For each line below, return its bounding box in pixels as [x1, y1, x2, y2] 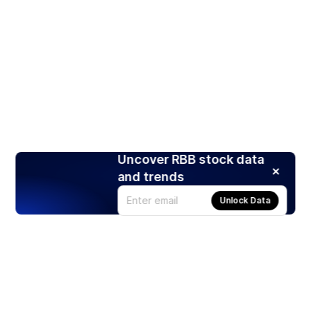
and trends [117, 169, 185, 184]
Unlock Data [219, 194, 271, 205]
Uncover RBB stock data [117, 151, 264, 167]
